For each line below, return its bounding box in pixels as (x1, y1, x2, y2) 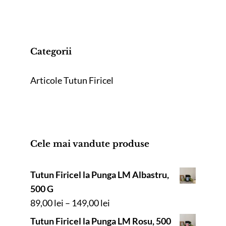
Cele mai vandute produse (30, 139, 149, 150)
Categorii (30, 46, 72, 58)
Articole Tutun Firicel (30, 75, 114, 86)
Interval (109, 197, 141, 208)
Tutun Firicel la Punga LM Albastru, (30, 169, 169, 181)
